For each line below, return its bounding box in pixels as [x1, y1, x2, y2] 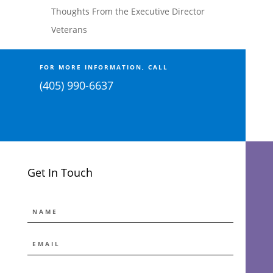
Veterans [51, 24, 87, 35]
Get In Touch [27, 165, 93, 180]
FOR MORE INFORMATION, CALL [39, 63, 168, 71]
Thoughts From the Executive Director [51, 5, 205, 17]
